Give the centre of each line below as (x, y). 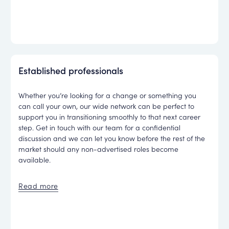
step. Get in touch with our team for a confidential (100, 128)
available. (35, 160)
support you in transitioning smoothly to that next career (110, 117)
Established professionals (71, 70)
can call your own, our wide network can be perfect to (107, 106)
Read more (38, 185)
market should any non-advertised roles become (99, 149)
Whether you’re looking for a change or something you (108, 95)
